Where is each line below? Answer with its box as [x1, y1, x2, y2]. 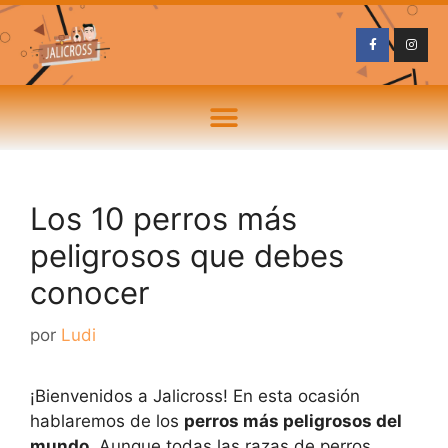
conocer [30, 274, 150, 311]
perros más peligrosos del [184, 410, 402, 431]
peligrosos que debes [30, 237, 344, 274]
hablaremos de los [30, 410, 184, 431]
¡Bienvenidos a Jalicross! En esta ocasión [30, 385, 360, 406]
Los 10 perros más [30, 200, 297, 237]
